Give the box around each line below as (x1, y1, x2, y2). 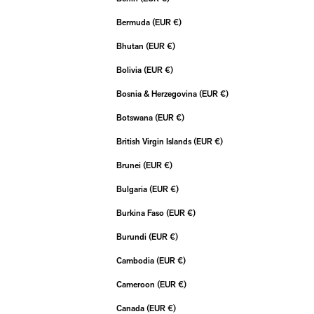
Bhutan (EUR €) (167, 43, 175, 51)
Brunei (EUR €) (164, 162, 172, 170)
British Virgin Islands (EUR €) (214, 138, 223, 146)
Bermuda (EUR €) (173, 19, 182, 27)
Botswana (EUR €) (176, 114, 184, 123)
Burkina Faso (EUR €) (187, 210, 196, 218)
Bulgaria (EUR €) (170, 186, 179, 194)
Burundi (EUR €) (170, 233, 178, 242)
